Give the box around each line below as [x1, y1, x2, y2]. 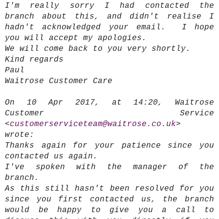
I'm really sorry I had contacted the [5, 1, 214, 11]
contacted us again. [5, 152, 98, 161]
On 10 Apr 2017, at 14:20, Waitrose [5, 98, 214, 108]
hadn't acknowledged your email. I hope [5, 23, 214, 32]
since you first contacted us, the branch [5, 195, 214, 204]
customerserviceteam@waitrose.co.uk [10, 120, 176, 129]
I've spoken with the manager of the [5, 163, 214, 172]
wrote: [5, 131, 34, 140]
